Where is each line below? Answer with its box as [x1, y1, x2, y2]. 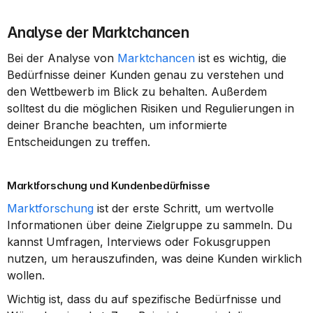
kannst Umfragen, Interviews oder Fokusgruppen [7, 235, 270, 249]
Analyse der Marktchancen [7, 24, 189, 41]
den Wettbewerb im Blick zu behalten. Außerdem [7, 85, 267, 99]
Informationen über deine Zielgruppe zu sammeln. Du [7, 218, 292, 232]
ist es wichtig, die [195, 51, 286, 65]
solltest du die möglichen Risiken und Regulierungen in [7, 101, 294, 115]
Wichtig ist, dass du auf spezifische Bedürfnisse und [7, 292, 281, 306]
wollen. [7, 268, 45, 282]
